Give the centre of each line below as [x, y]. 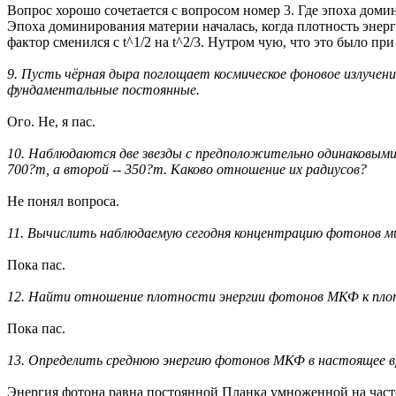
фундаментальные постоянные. [103, 90]
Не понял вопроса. [63, 202]
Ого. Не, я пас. [51, 122]
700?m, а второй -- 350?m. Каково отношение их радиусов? [187, 170]
